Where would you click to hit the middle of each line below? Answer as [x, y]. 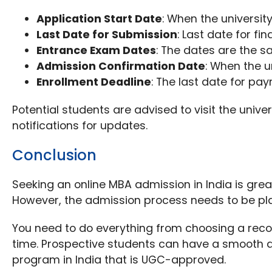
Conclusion [55, 155]
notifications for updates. [80, 126]
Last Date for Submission [107, 35]
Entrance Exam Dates [97, 50]
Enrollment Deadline [94, 82]
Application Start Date [100, 19]
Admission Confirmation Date [121, 66]
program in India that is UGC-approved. [119, 260]
